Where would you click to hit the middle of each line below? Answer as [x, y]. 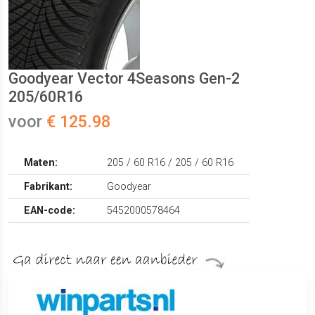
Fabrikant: [49, 187]
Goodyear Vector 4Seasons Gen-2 [124, 79]
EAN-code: [50, 211]
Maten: [41, 163]
